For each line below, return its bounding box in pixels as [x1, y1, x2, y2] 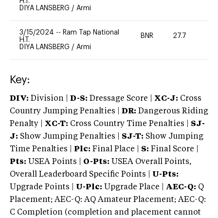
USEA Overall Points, [109, 158, 192, 166]
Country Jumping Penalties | [10, 107, 120, 115]
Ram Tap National [63, 29, 119, 36]
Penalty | [10, 120, 45, 128]
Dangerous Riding [136, 107, 208, 115]
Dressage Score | [88, 94, 152, 103]
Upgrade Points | [10, 183, 76, 191]
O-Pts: [83, 158, 109, 166]
